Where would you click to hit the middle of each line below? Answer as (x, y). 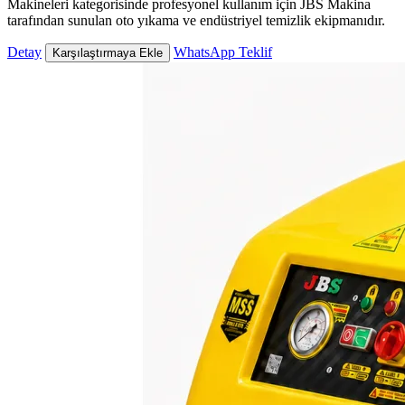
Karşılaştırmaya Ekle (108, 53)
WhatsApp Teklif (223, 52)
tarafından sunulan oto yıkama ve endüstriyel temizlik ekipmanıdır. (196, 21)
